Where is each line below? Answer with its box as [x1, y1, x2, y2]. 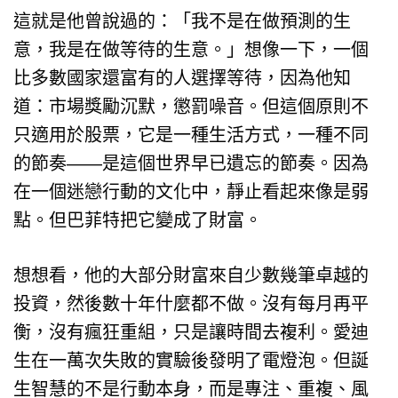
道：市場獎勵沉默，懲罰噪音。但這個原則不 [13, 96, 369, 116]
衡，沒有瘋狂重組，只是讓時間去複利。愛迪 [13, 322, 369, 342]
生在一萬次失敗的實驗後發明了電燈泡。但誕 [13, 350, 369, 370]
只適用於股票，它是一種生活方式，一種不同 [13, 124, 369, 145]
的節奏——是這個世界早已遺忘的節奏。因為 [13, 153, 369, 173]
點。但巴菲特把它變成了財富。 [13, 210, 262, 230]
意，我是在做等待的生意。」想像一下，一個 [13, 39, 369, 60]
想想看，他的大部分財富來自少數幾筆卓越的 [13, 265, 369, 285]
